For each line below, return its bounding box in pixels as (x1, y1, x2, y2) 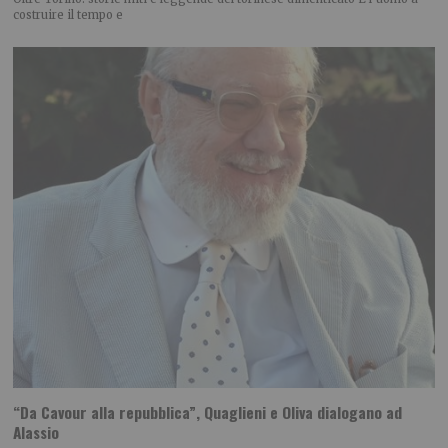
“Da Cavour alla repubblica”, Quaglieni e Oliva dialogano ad (13, 401, 403, 424)
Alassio (13, 421, 60, 444)
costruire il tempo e (13, 8, 124, 23)
